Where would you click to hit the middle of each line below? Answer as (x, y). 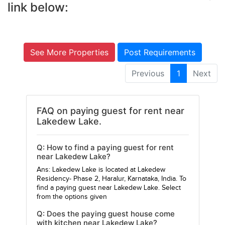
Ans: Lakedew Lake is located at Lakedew (101, 170)
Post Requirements (159, 52)
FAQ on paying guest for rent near (110, 111)
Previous (148, 74)
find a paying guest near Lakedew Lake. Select (108, 188)
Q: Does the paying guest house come (105, 214)
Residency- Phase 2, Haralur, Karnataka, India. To (111, 179)
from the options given (72, 197)
